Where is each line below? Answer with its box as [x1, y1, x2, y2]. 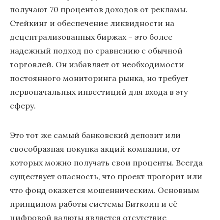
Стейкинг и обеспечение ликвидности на [10, 18, 174, 28]
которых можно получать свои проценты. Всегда [10, 158, 203, 167]
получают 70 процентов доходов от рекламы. [10, 4, 188, 14]
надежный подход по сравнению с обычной [10, 46, 183, 55]
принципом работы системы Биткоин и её [10, 199, 177, 209]
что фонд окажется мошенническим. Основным [10, 185, 199, 195]
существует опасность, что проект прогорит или [10, 171, 202, 181]
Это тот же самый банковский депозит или [10, 130, 181, 140]
